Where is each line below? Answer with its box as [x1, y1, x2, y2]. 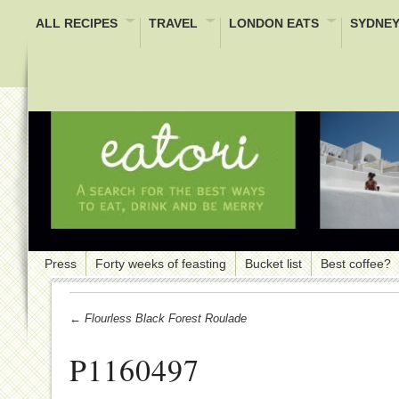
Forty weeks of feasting [95, 256, 226, 271]
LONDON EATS [229, 16, 319, 30]
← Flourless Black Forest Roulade [69, 311, 247, 325]
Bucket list [245, 256, 302, 271]
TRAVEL [149, 16, 198, 30]
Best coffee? [321, 256, 391, 271]
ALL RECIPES [36, 16, 118, 30]
